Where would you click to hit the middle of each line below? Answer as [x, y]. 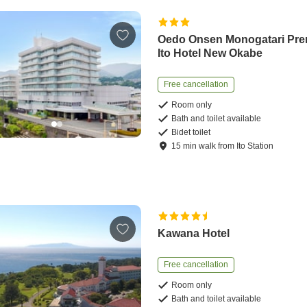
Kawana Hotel [194, 234]
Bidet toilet [191, 133]
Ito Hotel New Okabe [210, 53]
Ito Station [255, 146]
